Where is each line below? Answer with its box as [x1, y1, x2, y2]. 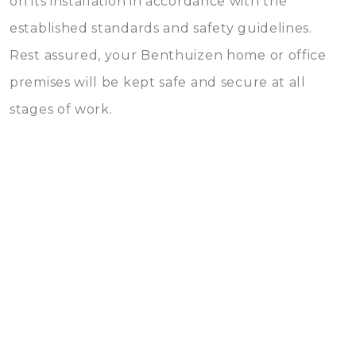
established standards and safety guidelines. [10, 21, 312, 36]
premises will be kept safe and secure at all [10, 75, 306, 90]
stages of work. [10, 102, 113, 117]
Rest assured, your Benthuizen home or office [10, 48, 327, 63]
